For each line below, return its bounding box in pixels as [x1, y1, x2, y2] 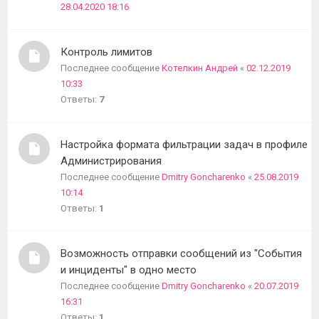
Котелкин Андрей [162, 63, 238, 73]
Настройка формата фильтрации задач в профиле [61, 138, 308, 151]
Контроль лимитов [61, 46, 152, 58]
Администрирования [61, 155, 162, 167]
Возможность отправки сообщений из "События [61, 247, 302, 260]
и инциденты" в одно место [61, 263, 197, 276]
